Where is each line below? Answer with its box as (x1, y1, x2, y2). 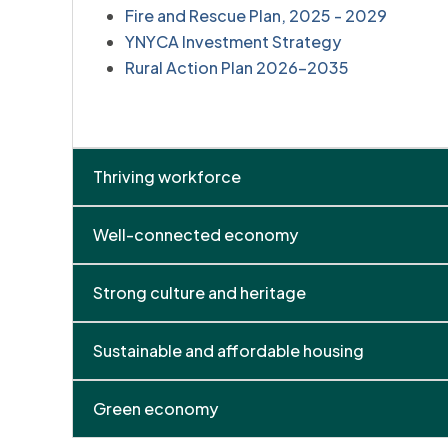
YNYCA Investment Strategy (125, 30, 341, 52)
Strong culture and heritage (93, 281, 306, 303)
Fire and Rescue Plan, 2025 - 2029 (125, 4, 387, 26)
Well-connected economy (93, 223, 298, 245)
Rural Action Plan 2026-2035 (125, 56, 349, 78)
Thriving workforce (93, 165, 241, 187)
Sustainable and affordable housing (93, 339, 364, 361)
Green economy (93, 397, 218, 419)
